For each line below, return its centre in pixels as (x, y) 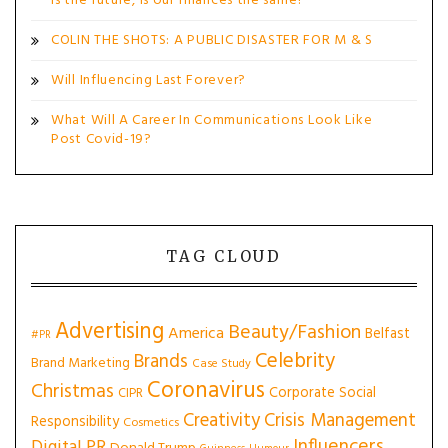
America (196, 334)
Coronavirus (206, 391)
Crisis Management (340, 421)
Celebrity (295, 361)
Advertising (109, 332)
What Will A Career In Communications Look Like (212, 120)
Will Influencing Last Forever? (148, 80)
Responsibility (75, 422)
